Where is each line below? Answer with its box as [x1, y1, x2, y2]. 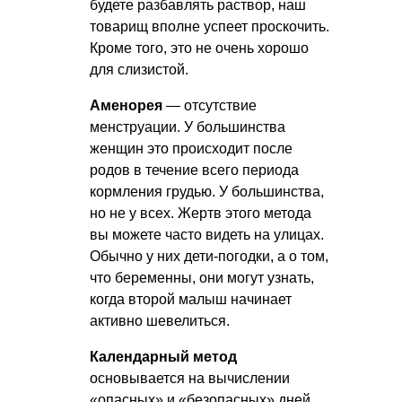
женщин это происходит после [90, 140, 293, 156]
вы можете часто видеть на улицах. [90, 226, 324, 242]
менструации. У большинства [90, 118, 285, 135]
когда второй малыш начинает [90, 291, 292, 307]
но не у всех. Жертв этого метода [90, 205, 311, 221]
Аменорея [90, 97, 162, 113]
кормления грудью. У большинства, [90, 183, 324, 199]
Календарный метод [90, 348, 237, 364]
